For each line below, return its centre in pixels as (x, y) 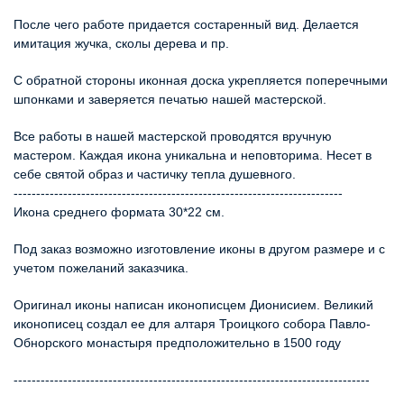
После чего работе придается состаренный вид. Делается (186, 24)
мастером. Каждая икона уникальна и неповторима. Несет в (193, 155)
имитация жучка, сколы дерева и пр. (121, 43)
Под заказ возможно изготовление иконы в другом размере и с (199, 248)
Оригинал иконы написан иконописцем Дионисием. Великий (193, 304)
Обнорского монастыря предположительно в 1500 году (177, 342)
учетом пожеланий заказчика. (101, 267)
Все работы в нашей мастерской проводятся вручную (173, 136)
